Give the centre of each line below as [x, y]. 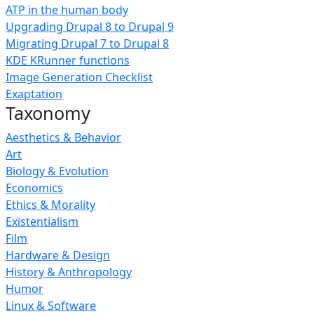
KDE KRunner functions [68, 60]
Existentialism [42, 221]
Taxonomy [48, 113]
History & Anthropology [69, 272]
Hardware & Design [58, 255]
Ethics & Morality [50, 205]
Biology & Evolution [57, 171]
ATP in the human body [67, 10]
